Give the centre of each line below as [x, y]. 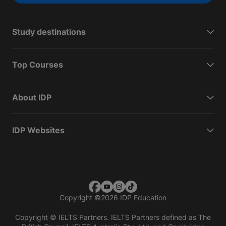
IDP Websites [38, 130]
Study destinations [49, 32]
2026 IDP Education [134, 198]
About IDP [32, 98]
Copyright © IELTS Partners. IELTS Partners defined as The [113, 217]
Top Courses [38, 65]
